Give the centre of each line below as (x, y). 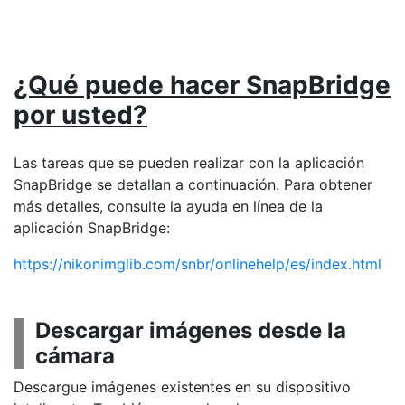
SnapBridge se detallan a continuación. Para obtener (193, 184)
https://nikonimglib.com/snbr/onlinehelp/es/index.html (198, 264)
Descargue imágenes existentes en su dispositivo (182, 387)
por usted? (80, 115)
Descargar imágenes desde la (191, 330)
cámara (75, 356)
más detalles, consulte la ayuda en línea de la (168, 206)
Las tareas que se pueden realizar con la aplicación (189, 163)
